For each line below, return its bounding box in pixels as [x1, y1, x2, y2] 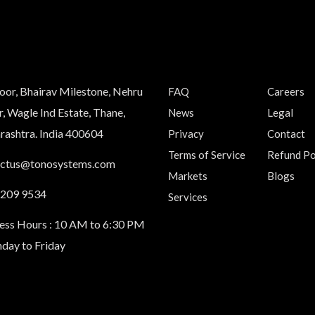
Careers [266, 85, 304, 98]
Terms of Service [168, 148, 245, 162]
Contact [266, 127, 305, 141]
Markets [168, 169, 207, 183]
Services [168, 191, 207, 204]
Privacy [168, 127, 204, 141]
